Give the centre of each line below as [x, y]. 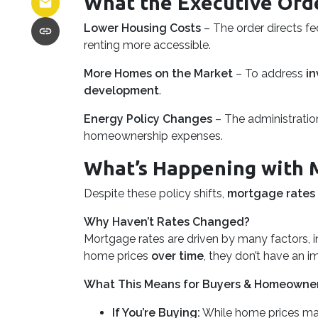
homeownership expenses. [153, 136]
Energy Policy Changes [148, 119]
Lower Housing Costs [142, 28]
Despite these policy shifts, [155, 193]
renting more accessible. [147, 45]
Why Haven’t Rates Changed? [167, 222]
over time [177, 256]
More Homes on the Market [158, 73]
